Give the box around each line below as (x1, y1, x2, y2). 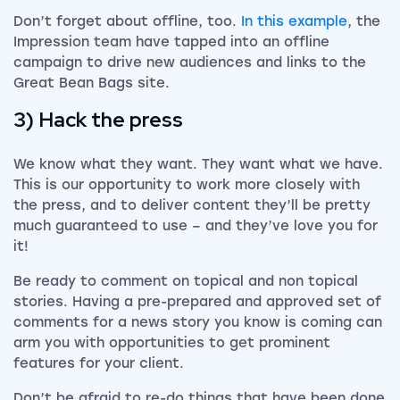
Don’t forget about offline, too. (13, 12, 241, 29)
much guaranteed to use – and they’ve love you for (13, 217, 378, 234)
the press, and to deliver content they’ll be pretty (13, 196, 371, 213)
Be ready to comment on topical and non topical (13, 272, 358, 289)
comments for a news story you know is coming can (13, 313, 382, 330)
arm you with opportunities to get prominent (13, 334, 330, 351)
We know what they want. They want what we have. (13, 155, 383, 172)
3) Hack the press (13, 105, 183, 133)
